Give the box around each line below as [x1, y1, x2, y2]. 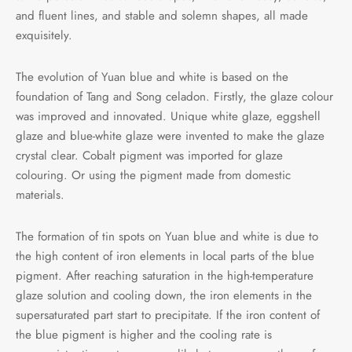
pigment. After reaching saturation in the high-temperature [16, 266, 313, 284]
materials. [16, 185, 64, 203]
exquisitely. [16, 26, 72, 44]
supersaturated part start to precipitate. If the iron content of [16, 306, 320, 324]
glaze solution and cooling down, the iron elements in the [16, 286, 312, 304]
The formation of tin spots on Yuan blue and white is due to [16, 227, 318, 245]
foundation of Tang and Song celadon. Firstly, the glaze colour [16, 87, 333, 105]
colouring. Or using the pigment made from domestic [16, 166, 291, 184]
